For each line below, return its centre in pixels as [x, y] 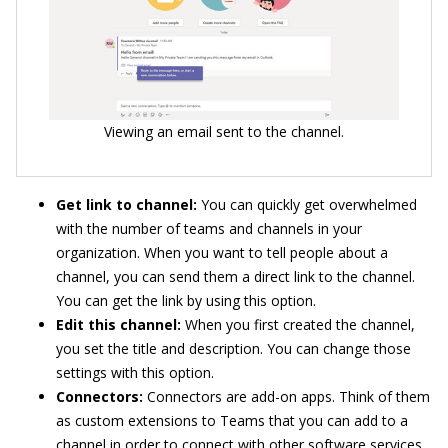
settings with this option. [135, 373]
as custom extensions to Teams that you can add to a [232, 421]
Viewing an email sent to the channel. [224, 132]
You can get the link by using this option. [186, 301]
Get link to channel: [128, 205]
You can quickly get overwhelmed [309, 205]
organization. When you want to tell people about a [222, 253]
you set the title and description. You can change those [233, 349]
